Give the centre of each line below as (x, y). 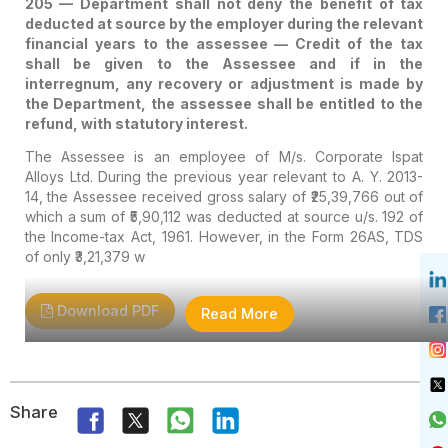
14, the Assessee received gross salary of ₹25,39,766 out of (224, 196)
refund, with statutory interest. (136, 123)
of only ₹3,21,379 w (84, 256)
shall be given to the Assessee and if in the (224, 63)
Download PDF (105, 310)
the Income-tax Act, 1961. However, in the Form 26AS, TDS (224, 236)
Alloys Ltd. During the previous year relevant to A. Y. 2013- (224, 176)
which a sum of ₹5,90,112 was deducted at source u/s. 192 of (224, 216)
